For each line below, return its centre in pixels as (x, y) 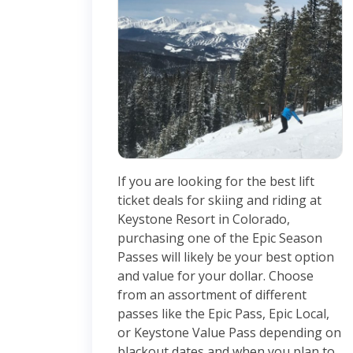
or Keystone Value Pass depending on (229, 332)
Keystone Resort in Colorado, (204, 219)
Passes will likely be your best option (226, 256)
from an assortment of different (212, 294)
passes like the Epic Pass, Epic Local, (223, 313)
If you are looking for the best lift (216, 181)
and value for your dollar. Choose (216, 275)
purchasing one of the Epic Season (220, 238)
